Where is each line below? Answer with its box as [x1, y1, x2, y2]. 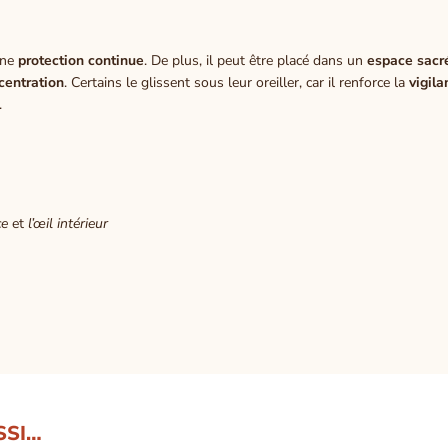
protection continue [18, 50, 145, 70]
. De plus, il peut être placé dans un [144, 50, 368, 70]
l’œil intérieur [28, 213, 109, 233]
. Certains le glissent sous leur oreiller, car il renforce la [64, 72, 410, 92]
